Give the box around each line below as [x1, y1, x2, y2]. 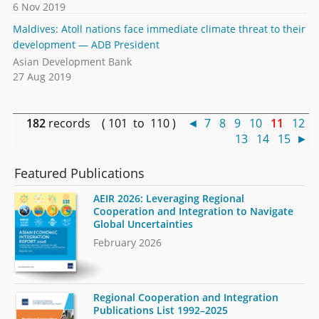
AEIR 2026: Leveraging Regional [93, 192, 245, 206]
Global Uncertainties [93, 217, 194, 231]
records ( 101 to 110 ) [46, 115, 188, 131]
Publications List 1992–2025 [93, 303, 229, 317]
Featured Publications [14, 164, 145, 182]
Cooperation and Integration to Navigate [93, 204, 294, 219]
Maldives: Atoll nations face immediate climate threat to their [12, 21, 305, 36]
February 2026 [93, 236, 162, 250]
